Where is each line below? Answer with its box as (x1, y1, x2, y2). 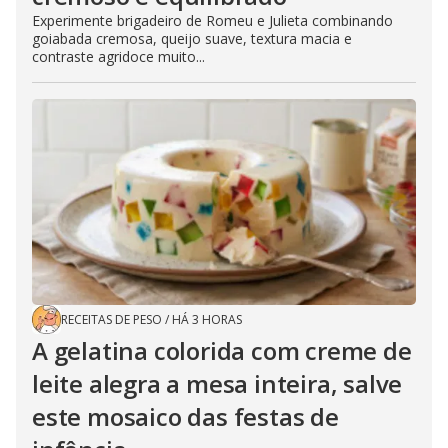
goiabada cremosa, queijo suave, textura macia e (32, 28, 352, 48)
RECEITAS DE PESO (61, 310, 162, 328)
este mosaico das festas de (32, 399, 339, 433)
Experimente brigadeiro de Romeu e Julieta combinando (32, 10, 393, 30)
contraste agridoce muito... (32, 46, 205, 66)
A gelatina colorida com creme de (32, 333, 412, 367)
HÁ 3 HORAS (172, 310, 242, 328)
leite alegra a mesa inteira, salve (32, 366, 403, 400)
